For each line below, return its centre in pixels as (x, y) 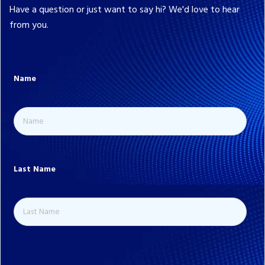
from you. (29, 26)
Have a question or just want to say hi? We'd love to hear (125, 10)
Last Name (35, 170)
